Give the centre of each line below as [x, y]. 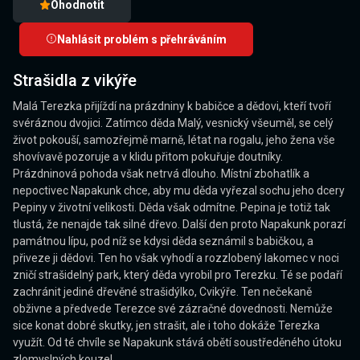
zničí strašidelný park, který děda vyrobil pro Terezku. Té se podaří [178, 275]
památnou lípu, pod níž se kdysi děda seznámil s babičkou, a [163, 241]
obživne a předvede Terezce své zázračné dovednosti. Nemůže [173, 309]
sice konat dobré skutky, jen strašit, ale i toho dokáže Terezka [166, 326]
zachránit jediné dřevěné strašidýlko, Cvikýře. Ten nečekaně [162, 292]
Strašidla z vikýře [75, 81]
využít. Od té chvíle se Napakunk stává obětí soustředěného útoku [177, 343]
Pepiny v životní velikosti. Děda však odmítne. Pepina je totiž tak [172, 208]
